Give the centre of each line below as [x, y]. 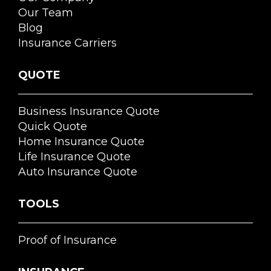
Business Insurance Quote [89, 111]
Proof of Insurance [67, 240]
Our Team [46, 12]
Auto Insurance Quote [78, 171]
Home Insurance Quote [81, 141]
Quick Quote [53, 126]
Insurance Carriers [67, 43]
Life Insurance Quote [74, 156]
